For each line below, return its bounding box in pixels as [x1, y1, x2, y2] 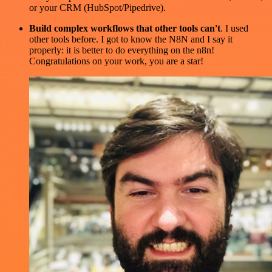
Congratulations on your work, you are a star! [29, 55, 203, 66]
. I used [220, 22, 248, 33]
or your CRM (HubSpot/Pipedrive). [29, 2, 166, 13]
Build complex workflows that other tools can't [29, 22, 220, 33]
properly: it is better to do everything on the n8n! [29, 44, 214, 55]
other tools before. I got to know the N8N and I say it [29, 33, 233, 44]
